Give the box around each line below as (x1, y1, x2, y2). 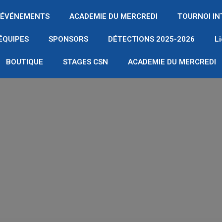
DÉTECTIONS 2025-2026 (108, 35, 195, 44)
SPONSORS (49, 35, 89, 44)
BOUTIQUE (5, 57, 43, 66)
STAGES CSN (62, 57, 108, 66)
